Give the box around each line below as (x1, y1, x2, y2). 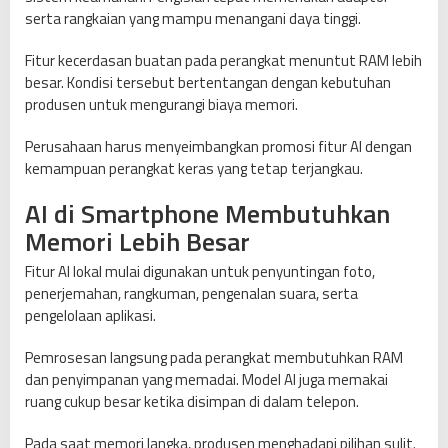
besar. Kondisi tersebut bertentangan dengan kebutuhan (25, 71, 391, 95)
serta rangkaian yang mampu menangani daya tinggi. (25, 7, 361, 31)
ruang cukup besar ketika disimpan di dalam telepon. (25, 390, 359, 414)
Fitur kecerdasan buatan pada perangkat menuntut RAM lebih (25, 49, 422, 73)
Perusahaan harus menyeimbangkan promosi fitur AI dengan (25, 135, 412, 159)
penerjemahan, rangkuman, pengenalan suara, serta (25, 282, 358, 306)
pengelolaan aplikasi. (25, 304, 156, 328)
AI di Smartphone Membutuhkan (25, 194, 390, 234)
